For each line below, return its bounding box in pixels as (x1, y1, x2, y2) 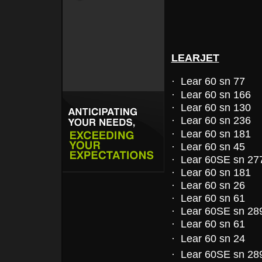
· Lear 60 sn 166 (171, 88, 251, 101)
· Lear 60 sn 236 (171, 114, 251, 126)
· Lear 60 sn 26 (171, 179, 245, 191)
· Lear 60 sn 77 (171, 75, 245, 87)
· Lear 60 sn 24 (171, 232, 248, 244)
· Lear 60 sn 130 (171, 101, 251, 113)
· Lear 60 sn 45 (171, 140, 245, 153)
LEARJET (171, 51, 219, 64)
